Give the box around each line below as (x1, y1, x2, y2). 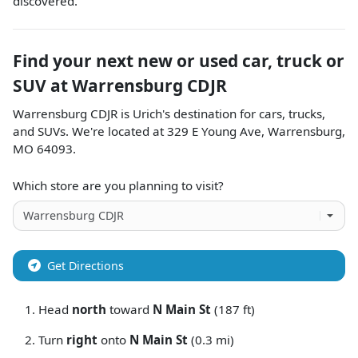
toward (106, 300, 153, 317)
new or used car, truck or (137, 49, 344, 72)
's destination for (162, 105, 256, 121)
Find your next (13, 49, 137, 72)
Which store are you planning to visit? (13, 177, 224, 193)
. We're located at (66, 122, 167, 139)
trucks (288, 105, 322, 121)
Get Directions (47, 257, 124, 273)
